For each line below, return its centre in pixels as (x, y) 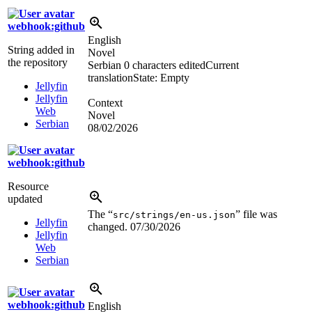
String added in (41, 50)
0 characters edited (165, 65)
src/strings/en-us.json (174, 215)
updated (25, 199)
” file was (256, 214)
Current (222, 65)
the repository (38, 63)
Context (105, 103)
